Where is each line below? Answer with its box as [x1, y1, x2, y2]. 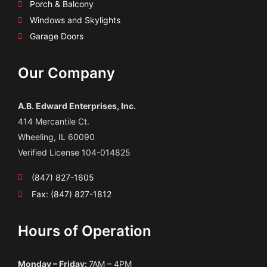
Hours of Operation [18, 222, 151, 240]
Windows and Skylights [30, 15, 120, 26]
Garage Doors [30, 31, 83, 42]
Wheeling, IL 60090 [18, 132, 95, 142]
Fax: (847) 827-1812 [31, 189, 111, 200]
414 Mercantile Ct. [18, 116, 89, 127]
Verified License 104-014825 [18, 147, 131, 158]
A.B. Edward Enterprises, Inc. [18, 101, 136, 111]
